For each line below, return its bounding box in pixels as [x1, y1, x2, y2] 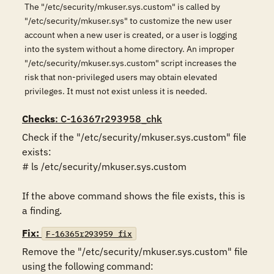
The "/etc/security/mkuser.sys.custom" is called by [24, 1, 220, 12]
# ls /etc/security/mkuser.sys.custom [22, 160, 187, 172]
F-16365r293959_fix [45, 228, 133, 239]
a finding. [22, 204, 62, 217]
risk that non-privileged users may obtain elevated [24, 72, 217, 83]
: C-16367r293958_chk [55, 113, 162, 125]
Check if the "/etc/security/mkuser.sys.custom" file [22, 131, 246, 143]
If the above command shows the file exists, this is [22, 190, 245, 202]
